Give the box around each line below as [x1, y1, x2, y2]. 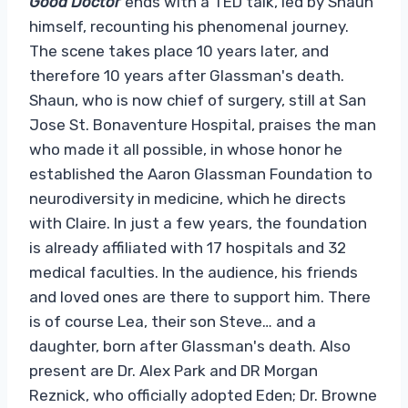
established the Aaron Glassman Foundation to [29, 164, 372, 183]
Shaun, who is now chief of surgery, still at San [29, 90, 366, 109]
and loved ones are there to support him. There [29, 287, 371, 306]
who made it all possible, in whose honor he [29, 139, 342, 158]
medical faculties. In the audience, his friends [29, 262, 358, 281]
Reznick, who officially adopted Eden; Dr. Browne [29, 385, 377, 404]
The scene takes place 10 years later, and [29, 41, 329, 60]
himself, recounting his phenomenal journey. [29, 16, 349, 36]
